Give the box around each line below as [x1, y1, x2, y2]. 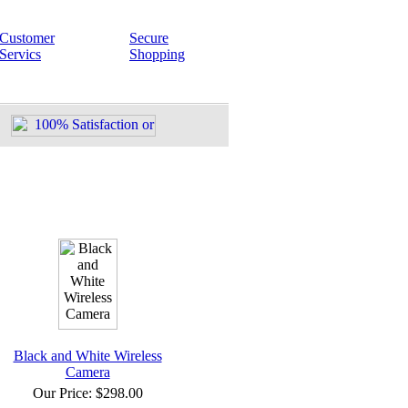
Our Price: [32, 385, 96, 401]
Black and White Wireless [13, 348, 162, 363]
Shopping [129, 46, 185, 62]
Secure [129, 30, 168, 46]
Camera [65, 364, 110, 380]
